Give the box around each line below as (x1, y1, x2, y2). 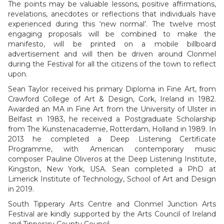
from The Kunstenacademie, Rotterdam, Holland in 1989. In (8, 124, 216, 133)
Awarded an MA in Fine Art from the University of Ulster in (8, 104, 216, 113)
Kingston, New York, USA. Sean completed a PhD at (8, 164, 216, 173)
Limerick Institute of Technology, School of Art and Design (8, 174, 216, 183)
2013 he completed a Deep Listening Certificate (8, 134, 216, 143)
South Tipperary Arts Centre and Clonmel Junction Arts (8, 199, 216, 208)
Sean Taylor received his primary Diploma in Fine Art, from (8, 84, 216, 93)
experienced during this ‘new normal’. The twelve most (8, 19, 216, 28)
